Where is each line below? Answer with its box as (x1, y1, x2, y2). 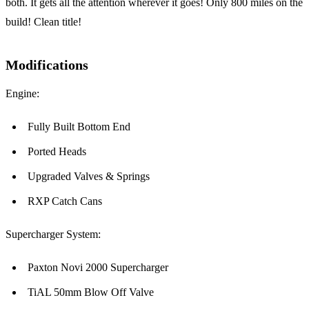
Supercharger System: (6, 228, 101, 241)
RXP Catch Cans (28, 195, 102, 208)
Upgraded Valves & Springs (28, 170, 150, 183)
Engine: (6, 88, 39, 100)
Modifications (6, 57, 88, 73)
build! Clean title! (6, 16, 81, 28)
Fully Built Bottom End (28, 121, 130, 133)
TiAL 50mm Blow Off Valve (28, 286, 154, 299)
